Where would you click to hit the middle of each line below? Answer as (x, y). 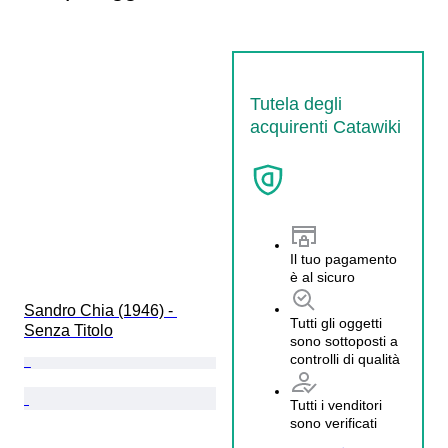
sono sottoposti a (344, 341)
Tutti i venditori (336, 405)
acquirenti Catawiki (325, 126)
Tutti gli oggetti (336, 323)
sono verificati (333, 423)
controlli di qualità (345, 359)
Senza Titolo (68, 330)
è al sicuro (322, 277)
